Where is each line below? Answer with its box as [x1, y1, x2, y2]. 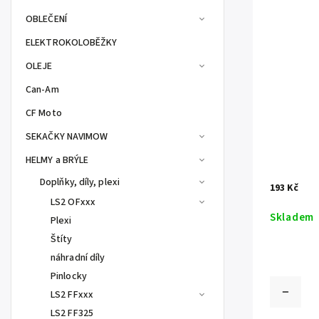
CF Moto [26, 106, 62, 120]
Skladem [270, 209, 314, 226]
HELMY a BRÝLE [26, 153, 89, 167]
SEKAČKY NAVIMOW [26, 130, 108, 144]
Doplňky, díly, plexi [40, 175, 120, 189]
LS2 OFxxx [51, 195, 95, 209]
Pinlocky [51, 269, 87, 283]
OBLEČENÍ [26, 12, 67, 26]
